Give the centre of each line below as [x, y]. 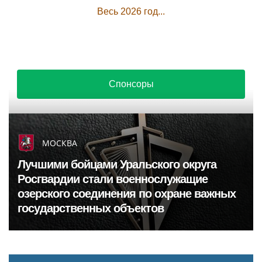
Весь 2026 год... [131, 11]
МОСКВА [60, 143]
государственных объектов [91, 208]
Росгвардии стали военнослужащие [113, 179]
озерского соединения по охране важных [127, 194]
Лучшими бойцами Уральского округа [117, 164]
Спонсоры [131, 84]
